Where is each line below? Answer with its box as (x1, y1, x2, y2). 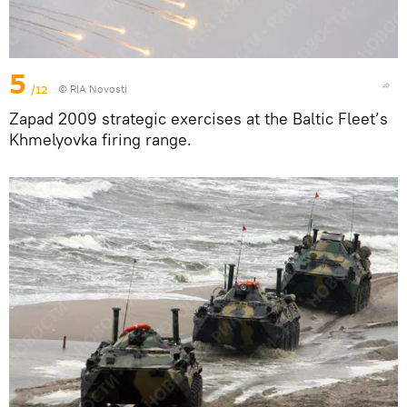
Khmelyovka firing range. (9, 129, 192, 151)
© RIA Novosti (58, 82, 127, 96)
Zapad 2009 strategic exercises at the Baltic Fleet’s (9, 108, 388, 130)
